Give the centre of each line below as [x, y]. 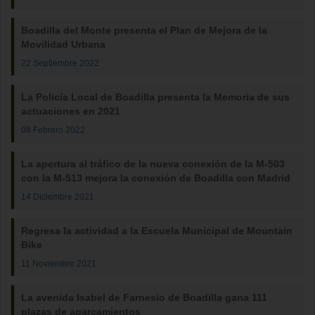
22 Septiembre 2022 [60, 63]
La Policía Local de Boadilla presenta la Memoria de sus [155, 97]
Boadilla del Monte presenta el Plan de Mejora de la [144, 30]
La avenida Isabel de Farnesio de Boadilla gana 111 [144, 297]
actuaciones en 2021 [71, 111]
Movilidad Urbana [63, 44]
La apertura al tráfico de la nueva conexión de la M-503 [153, 164]
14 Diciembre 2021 [58, 197]
